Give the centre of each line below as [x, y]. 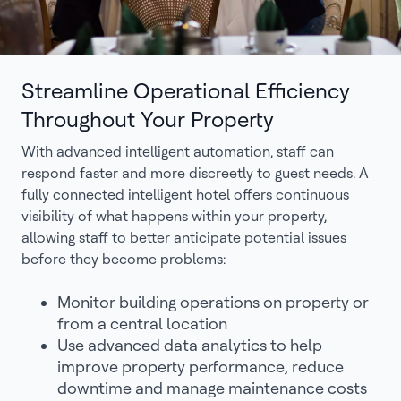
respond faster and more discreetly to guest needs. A [195, 173]
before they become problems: [124, 259]
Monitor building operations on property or [213, 302]
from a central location [142, 324]
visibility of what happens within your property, [174, 216]
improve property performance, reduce [200, 367]
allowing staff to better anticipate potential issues [184, 238]
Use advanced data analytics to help [190, 345]
